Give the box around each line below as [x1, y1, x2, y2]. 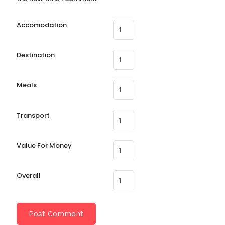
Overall [16, 171, 41, 181]
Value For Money [16, 141, 72, 151]
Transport [16, 110, 50, 121]
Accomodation [16, 20, 67, 30]
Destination [16, 50, 55, 60]
